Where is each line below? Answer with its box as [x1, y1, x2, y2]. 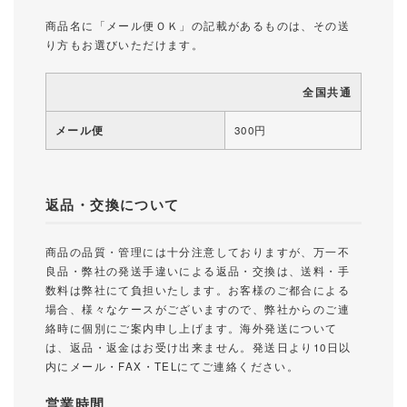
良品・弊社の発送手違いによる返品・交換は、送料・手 [45, 263, 350, 278]
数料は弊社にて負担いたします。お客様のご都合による [45, 282, 350, 297]
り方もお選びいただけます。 [45, 36, 204, 52]
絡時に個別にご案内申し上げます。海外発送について [45, 320, 338, 335]
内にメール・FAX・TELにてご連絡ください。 [45, 358, 300, 373]
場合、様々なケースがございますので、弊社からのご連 [45, 301, 350, 316]
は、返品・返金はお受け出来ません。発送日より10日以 [45, 339, 352, 354]
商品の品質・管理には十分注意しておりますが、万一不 [45, 243, 350, 259]
